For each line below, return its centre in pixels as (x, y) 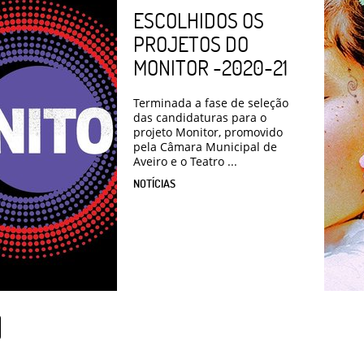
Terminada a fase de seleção (211, 102)
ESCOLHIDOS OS (199, 20)
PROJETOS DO (191, 43)
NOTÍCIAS (154, 183)
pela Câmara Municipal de (205, 146)
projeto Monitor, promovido (208, 132)
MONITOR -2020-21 (210, 67)
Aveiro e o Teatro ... (185, 161)
